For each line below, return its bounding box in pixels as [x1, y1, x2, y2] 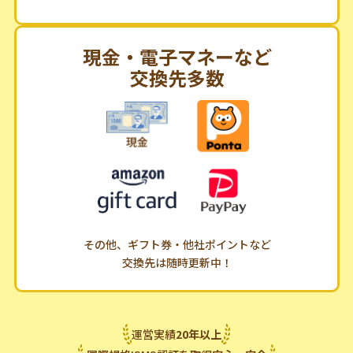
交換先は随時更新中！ [121, 303, 232, 320]
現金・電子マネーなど [82, 91, 272, 120]
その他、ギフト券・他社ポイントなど [83, 285, 271, 302]
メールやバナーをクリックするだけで [83, 11, 271, 28]
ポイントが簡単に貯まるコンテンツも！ [77, 29, 277, 46]
